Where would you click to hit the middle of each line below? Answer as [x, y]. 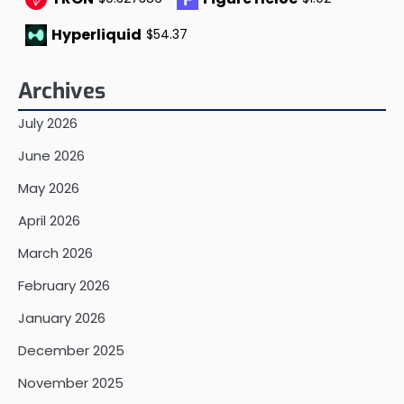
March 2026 [55, 252]
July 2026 [48, 123]
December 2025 [71, 350]
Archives [62, 91]
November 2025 [71, 382]
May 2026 [49, 188]
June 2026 [51, 155]
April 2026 [49, 220]
